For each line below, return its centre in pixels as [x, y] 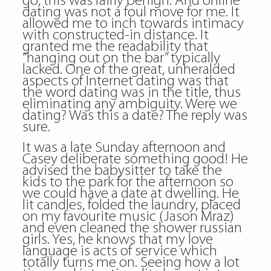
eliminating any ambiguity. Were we [129, 104]
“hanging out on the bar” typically [121, 58]
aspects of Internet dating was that [125, 81]
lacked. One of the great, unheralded [129, 70]
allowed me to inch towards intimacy [133, 24]
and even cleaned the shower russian [132, 228]
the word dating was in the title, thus [131, 93]
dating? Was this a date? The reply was [135, 116]
